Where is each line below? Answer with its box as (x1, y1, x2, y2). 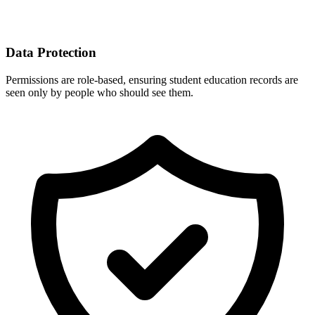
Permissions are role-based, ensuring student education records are (6, 73, 298, 86)
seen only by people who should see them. (6, 86, 193, 98)
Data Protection (6, 45, 96, 60)
